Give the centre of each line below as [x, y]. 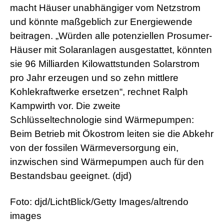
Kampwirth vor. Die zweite [65, 106]
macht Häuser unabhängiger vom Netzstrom [105, 8]
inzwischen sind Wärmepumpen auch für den [107, 162]
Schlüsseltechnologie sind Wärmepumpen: [102, 120]
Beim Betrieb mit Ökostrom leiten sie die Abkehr [112, 134]
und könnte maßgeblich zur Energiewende [101, 22]
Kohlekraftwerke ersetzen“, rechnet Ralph [99, 92]
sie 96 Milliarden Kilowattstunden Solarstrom [105, 64]
